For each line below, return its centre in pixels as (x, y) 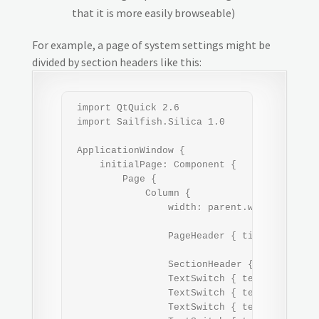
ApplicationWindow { (128, 151)
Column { (131, 193)
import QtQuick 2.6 (125, 108)
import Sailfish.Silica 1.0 (148, 122)
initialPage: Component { (153, 165)
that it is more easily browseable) (153, 13)
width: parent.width (173, 208)
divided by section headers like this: (116, 62)
